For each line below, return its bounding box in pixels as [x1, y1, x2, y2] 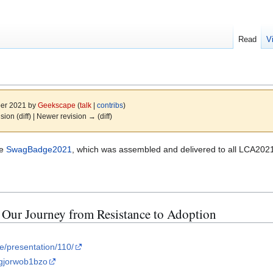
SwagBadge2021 [6, 144, 72, 154]
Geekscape [37, 101, 76, 110]
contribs [96, 101, 123, 110]
